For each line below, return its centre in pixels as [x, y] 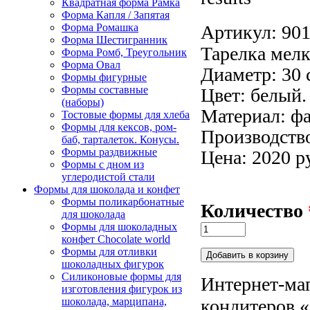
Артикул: [239, 32]
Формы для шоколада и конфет [107, 190]
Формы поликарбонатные [123, 202]
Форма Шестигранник [115, 40]
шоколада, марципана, [114, 302]
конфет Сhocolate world [116, 239]
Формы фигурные [104, 77]
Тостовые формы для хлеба [126, 115]
